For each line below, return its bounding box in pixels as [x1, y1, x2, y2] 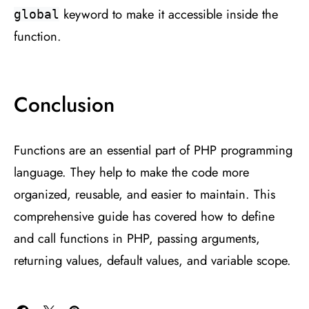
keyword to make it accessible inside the [59, 4, 278, 23]
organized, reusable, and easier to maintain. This [14, 184, 275, 203]
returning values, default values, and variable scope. [14, 250, 291, 270]
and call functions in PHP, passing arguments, [14, 228, 260, 248]
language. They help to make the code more [14, 162, 249, 181]
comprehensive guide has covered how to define [14, 206, 275, 226]
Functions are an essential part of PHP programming [14, 140, 292, 159]
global [14, 6, 59, 21]
